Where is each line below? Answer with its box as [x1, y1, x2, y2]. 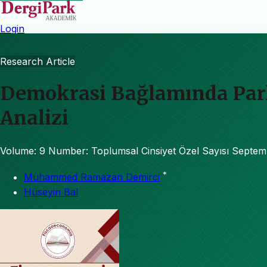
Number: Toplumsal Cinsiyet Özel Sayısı [48, 144, 229, 157]
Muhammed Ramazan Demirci [24, 171, 160, 184]
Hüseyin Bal [24, 186, 78, 198]
